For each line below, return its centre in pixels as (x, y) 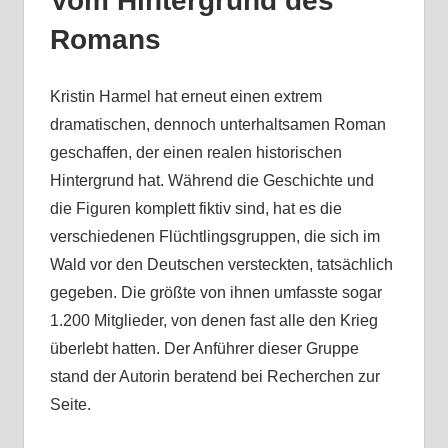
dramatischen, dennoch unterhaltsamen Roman (217, 125)
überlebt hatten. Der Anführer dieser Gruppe (204, 349)
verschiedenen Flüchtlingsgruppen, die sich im (214, 237)
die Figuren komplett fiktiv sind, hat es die (195, 209)
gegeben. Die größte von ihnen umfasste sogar (215, 293)
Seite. (70, 405)
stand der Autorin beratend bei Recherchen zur (214, 377)
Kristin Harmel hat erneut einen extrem (185, 97)
